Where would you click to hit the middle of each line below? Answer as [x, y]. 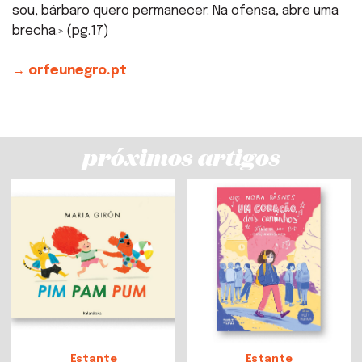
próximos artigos [181, 156]
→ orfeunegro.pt [69, 70]
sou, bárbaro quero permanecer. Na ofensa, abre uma [175, 11]
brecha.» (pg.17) [61, 31]
